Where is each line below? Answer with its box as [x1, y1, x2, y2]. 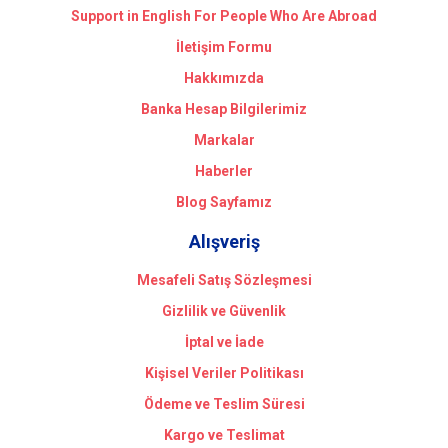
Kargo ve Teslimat [163, 427, 285, 443]
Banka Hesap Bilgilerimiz [141, 101, 307, 117]
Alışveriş [188, 231, 260, 252]
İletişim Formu [176, 39, 272, 55]
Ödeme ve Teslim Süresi [143, 396, 305, 412]
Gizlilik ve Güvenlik [162, 303, 286, 319]
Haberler [195, 163, 253, 179]
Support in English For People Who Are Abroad [71, 8, 377, 24]
